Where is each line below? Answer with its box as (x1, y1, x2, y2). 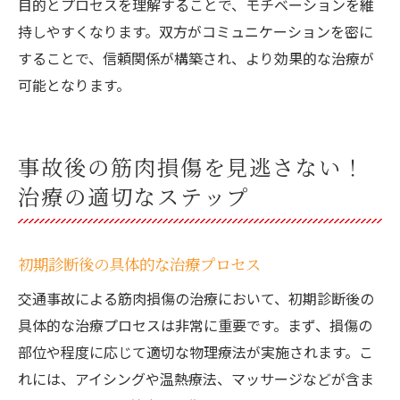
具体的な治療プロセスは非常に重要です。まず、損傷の (18, 314, 372, 336)
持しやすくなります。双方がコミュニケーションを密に (18, 21, 373, 42)
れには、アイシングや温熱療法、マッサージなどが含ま (18, 368, 374, 389)
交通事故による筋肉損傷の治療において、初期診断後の (18, 287, 374, 309)
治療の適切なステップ (18, 180, 250, 212)
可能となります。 (18, 74, 130, 96)
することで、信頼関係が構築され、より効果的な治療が (18, 47, 374, 69)
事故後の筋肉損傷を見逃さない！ (18, 151, 366, 182)
